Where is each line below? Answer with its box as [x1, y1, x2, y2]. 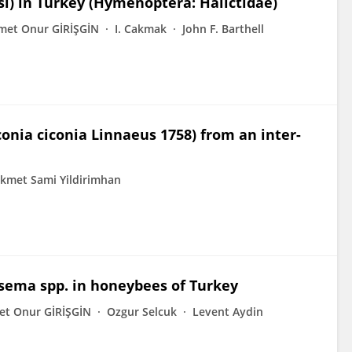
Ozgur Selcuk [107, 304, 177, 319]
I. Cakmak [115, 21, 167, 36]
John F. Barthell [182, 21, 264, 36]
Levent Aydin [192, 304, 263, 319]
